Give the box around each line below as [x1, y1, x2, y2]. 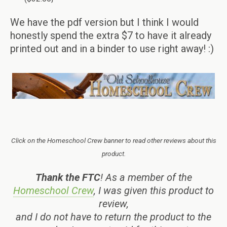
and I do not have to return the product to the [16, 210, 211, 223]
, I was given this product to [94, 184, 214, 197]
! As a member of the [100, 171, 192, 183]
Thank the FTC [35, 171, 100, 183]
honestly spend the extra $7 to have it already [10, 29, 211, 42]
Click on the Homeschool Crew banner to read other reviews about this [11, 136, 216, 144]
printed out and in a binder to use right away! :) [10, 42, 214, 55]
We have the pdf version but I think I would [10, 16, 199, 28]
